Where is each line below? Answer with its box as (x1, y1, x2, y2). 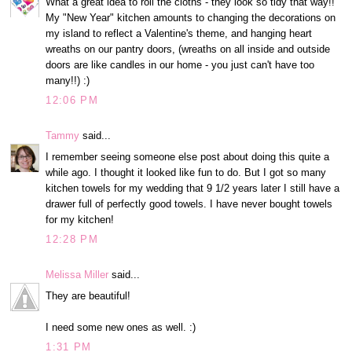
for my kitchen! (46, 213, 115, 225)
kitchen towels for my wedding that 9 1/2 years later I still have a (46, 181, 340, 194)
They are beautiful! (46, 289, 131, 302)
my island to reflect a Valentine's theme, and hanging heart (46, 27, 313, 39)
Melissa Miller (46, 269, 109, 281)
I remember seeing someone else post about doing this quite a (46, 150, 330, 163)
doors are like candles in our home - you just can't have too (46, 58, 315, 71)
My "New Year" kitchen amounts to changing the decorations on (46, 11, 336, 24)
